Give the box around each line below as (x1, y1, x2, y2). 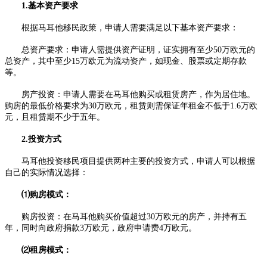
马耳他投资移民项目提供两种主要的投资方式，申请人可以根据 (5, 157, 255, 166)
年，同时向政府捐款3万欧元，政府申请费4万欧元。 (5, 223, 197, 232)
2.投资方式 (5, 135, 61, 144)
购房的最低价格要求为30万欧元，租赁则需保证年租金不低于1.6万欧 (5, 101, 257, 110)
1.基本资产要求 (5, 1, 78, 10)
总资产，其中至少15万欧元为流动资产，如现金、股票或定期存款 (5, 57, 247, 66)
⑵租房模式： (5, 246, 72, 254)
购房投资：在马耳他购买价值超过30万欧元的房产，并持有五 (5, 212, 247, 221)
